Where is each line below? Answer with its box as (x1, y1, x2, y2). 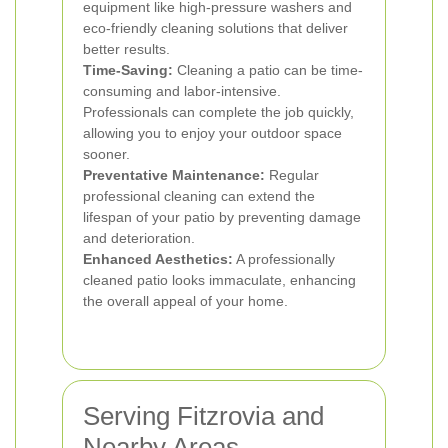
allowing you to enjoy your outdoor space (83, 125, 342, 141)
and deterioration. (83, 230, 195, 246)
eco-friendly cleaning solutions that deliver (83, 20, 348, 36)
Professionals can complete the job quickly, (83, 104, 354, 120)
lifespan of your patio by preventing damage (83, 209, 361, 225)
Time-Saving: (83, 62, 173, 78)
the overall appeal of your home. (83, 293, 288, 309)
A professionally (233, 251, 335, 267)
